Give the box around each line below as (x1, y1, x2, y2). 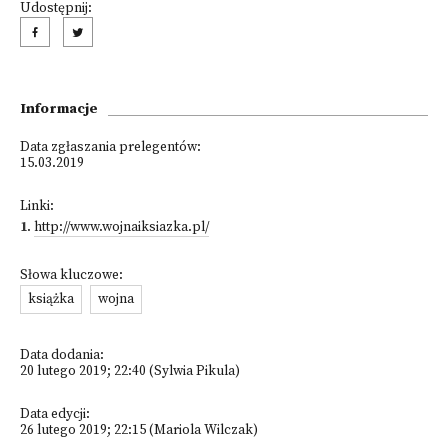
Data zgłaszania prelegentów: (20, 139, 201, 156)
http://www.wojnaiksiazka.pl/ (34, 219, 209, 236)
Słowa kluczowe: (20, 267, 123, 284)
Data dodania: (20, 347, 104, 364)
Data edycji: (20, 406, 90, 423)
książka (28, 291, 74, 308)
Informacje (20, 100, 98, 118)
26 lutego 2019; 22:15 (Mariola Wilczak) (20, 422, 258, 439)
